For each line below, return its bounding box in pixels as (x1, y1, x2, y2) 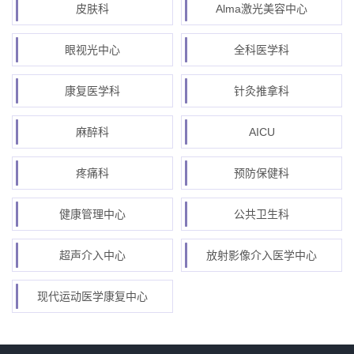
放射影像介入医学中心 (206, 249, 317, 262)
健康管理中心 (59, 208, 126, 220)
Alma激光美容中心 (216, 2, 307, 15)
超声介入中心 (59, 249, 126, 262)
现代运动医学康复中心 (37, 290, 148, 303)
